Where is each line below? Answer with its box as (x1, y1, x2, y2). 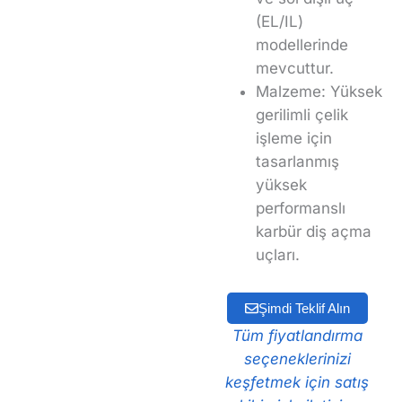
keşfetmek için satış (225, 373, 369, 392)
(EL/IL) (256, 12, 303, 31)
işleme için (256, 128, 332, 147)
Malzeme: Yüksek (256, 82, 382, 100)
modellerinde (256, 35, 348, 54)
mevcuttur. (256, 58, 334, 77)
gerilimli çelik (256, 105, 348, 124)
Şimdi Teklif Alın (258, 301, 350, 317)
